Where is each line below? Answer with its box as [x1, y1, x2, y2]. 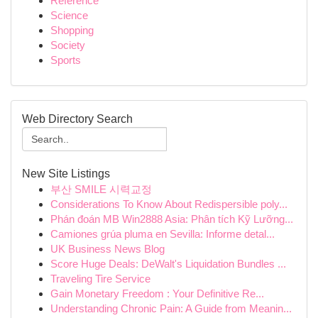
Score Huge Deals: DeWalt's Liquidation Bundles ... [50, 258, 286, 270]
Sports [50, 54, 81, 66]
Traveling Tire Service [50, 273, 150, 285]
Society [50, 39, 85, 51]
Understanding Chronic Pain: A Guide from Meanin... [50, 302, 292, 314]
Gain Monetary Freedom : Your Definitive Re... [50, 287, 264, 300]
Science [50, 9, 88, 21]
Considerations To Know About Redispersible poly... [50, 198, 287, 210]
